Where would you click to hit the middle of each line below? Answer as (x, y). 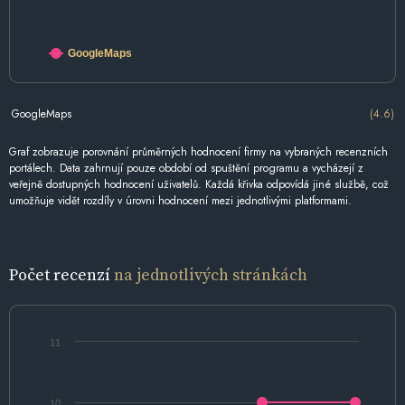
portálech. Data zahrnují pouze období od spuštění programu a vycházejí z (186, 169)
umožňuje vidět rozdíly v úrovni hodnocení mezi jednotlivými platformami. (180, 201)
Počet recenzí (61, 275)
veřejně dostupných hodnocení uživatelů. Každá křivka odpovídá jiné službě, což (199, 185)
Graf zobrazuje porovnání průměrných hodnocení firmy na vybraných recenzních (198, 152)
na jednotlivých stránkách (211, 275)
